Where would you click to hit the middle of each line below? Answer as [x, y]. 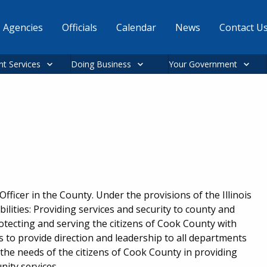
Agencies [23, 27]
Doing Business [101, 64]
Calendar [136, 27]
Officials [79, 27]
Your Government [203, 64]
